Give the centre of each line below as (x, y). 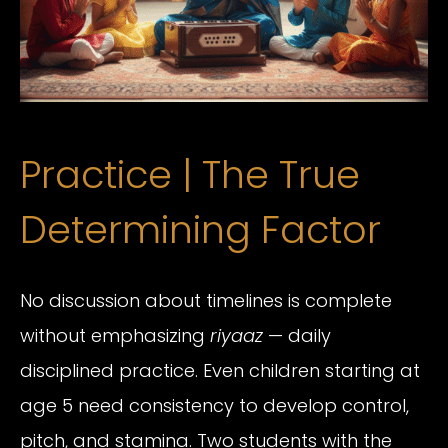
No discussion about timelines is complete (206, 300)
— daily (297, 335)
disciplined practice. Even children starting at (220, 370)
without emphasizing (115, 335)
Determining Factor (200, 230)
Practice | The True (190, 175)
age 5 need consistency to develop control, (214, 405)
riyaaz (236, 335)
